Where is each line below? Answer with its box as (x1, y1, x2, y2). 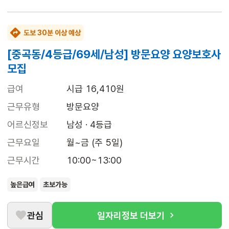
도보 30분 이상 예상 (24, 29, 81, 37)
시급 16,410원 (66, 83, 124, 95)
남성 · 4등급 (66, 119, 112, 130)
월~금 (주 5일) (66, 137, 123, 148)
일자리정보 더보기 (97, 210, 165, 221)
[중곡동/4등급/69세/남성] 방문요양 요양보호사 (7, 48, 221, 61)
